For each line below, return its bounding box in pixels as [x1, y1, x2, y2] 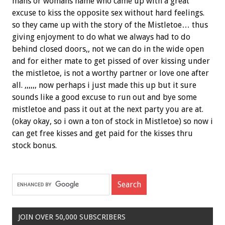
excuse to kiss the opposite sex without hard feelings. [12, 8, 204, 18]
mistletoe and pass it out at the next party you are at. [12, 104, 203, 114]
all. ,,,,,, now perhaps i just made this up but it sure [12, 80, 196, 90]
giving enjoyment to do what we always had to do [12, 32, 190, 42]
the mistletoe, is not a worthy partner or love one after [12, 68, 209, 78]
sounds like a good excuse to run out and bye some [12, 92, 197, 102]
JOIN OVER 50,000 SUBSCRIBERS [18, 212, 126, 221]
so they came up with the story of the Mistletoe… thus [12, 20, 208, 30]
